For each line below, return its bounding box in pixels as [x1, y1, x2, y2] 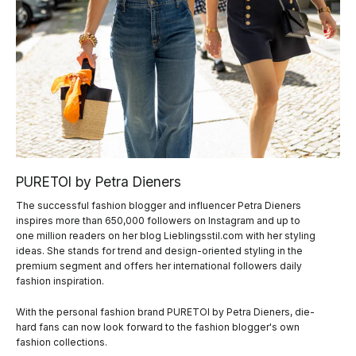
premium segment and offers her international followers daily [16, 260, 302, 273]
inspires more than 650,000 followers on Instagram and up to [16, 215, 300, 227]
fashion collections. [16, 336, 107, 349]
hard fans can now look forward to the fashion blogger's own [16, 321, 300, 334]
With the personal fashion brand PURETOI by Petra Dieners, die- [16, 306, 315, 319]
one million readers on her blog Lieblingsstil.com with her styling [16, 230, 315, 242]
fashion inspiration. [16, 275, 104, 288]
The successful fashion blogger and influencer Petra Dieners [16, 199, 301, 212]
